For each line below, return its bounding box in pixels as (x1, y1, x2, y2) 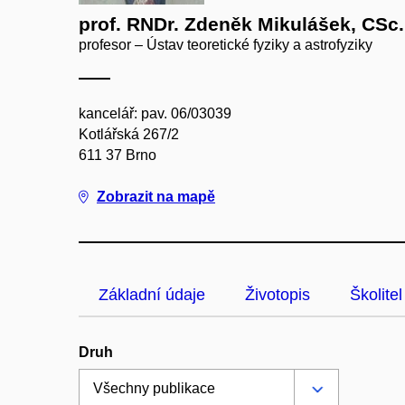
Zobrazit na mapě (97, 189, 215, 204)
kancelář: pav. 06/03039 (79, 106, 231, 121)
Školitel (350, 286, 402, 304)
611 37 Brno (79, 147, 156, 163)
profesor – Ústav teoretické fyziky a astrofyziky (79, 37, 372, 52)
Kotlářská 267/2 (79, 127, 179, 142)
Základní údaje (99, 286, 205, 304)
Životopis (245, 286, 310, 304)
